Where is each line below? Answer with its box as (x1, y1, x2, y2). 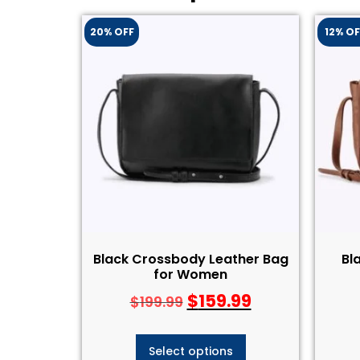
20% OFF (90, 24, 134, 39)
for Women (153, 264, 227, 284)
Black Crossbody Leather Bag (92, 249, 288, 268)
